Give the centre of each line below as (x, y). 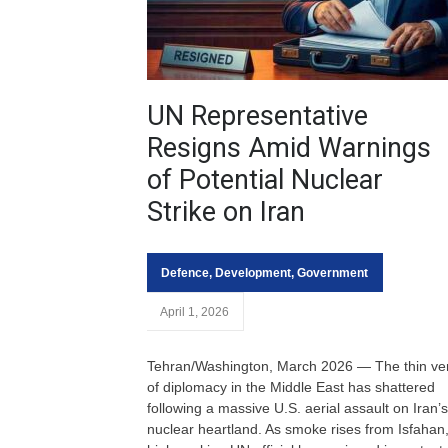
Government (332, 273)
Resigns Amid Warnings (289, 148)
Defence (185, 273)
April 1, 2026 (194, 312)
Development (253, 273)
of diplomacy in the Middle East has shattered (291, 387)
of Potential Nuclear (265, 180)
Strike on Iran (226, 212)
